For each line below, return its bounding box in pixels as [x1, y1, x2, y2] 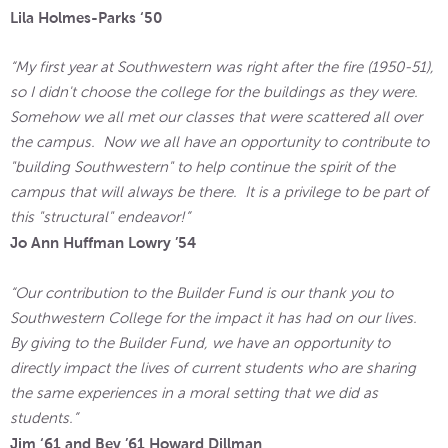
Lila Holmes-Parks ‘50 [10, 8, 162, 26]
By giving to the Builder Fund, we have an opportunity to [10, 334, 390, 351]
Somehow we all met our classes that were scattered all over [10, 108, 422, 125]
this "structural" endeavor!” [10, 208, 190, 225]
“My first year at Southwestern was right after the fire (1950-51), [10, 58, 434, 75]
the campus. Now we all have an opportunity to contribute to [10, 133, 429, 150]
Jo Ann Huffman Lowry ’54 [10, 233, 196, 251]
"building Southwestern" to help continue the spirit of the [10, 158, 395, 175]
